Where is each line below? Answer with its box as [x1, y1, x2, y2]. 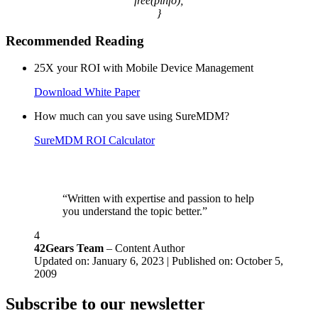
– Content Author [106, 242, 185, 255]
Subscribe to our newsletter [6, 295, 205, 314]
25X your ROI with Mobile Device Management [34, 62, 253, 75]
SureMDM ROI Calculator [34, 134, 155, 147]
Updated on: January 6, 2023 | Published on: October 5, [34, 255, 283, 268]
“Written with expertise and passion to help [62, 192, 254, 205]
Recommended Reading [6, 33, 144, 48]
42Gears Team [34, 242, 104, 255]
